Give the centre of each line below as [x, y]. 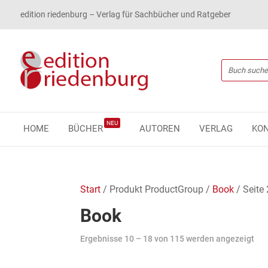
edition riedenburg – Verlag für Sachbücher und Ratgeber [125, 14]
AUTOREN [159, 128]
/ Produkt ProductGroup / [157, 189]
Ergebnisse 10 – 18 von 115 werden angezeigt [167, 238]
